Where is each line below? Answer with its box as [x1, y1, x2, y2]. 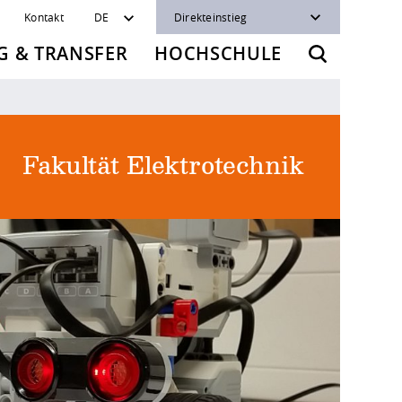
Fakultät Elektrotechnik [22, 155, 304, 179]
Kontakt [24, 10, 64, 24]
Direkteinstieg [174, 10, 248, 24]
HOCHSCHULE [154, 41, 282, 66]
